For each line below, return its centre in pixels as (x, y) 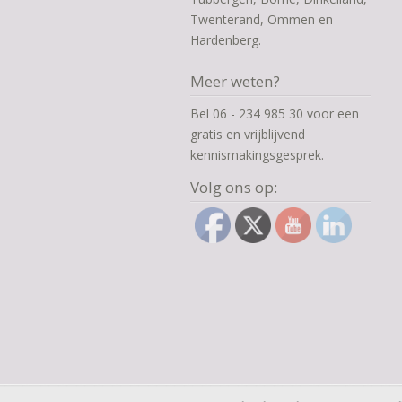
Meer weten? (235, 82)
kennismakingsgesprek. (257, 155)
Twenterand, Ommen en (262, 20)
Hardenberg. (226, 40)
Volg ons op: (234, 188)
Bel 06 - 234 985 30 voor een (275, 114)
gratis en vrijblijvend (248, 135)
